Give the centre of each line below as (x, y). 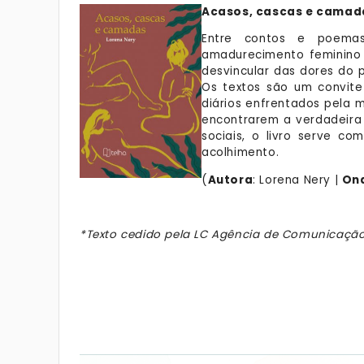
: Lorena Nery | (297, 180)
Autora (230, 180)
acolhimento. (240, 152)
